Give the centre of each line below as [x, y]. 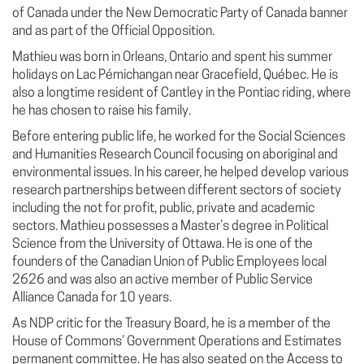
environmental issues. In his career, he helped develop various [180, 173]
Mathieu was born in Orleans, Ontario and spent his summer [172, 57]
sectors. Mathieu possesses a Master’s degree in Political [170, 226]
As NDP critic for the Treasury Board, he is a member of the [171, 324]
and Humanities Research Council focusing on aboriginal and [175, 155]
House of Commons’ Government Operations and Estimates [177, 342]
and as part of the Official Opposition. [115, 31]
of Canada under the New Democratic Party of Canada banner [180, 13]
